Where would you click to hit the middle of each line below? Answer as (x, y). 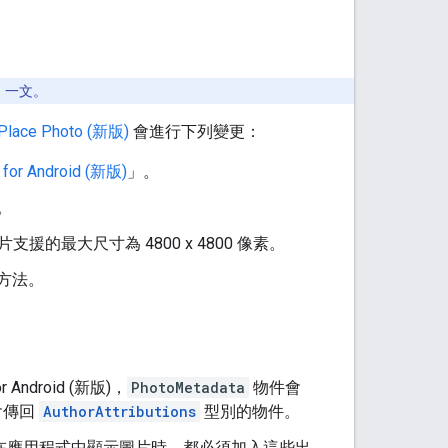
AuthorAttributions (119, 411)
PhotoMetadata (188, 387)
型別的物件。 (250, 411)
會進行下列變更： (195, 131)
